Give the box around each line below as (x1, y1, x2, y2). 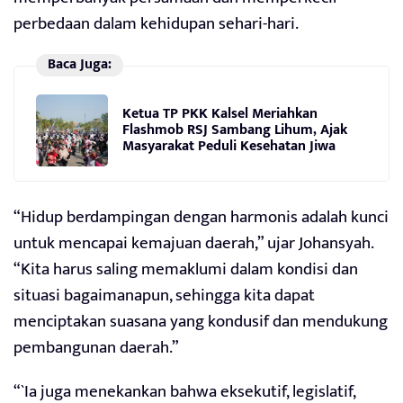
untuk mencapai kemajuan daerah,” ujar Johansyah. (13, 229, 373, 258)
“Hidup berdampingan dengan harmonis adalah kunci (13, 203, 389, 232)
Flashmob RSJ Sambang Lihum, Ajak (122, 117, 347, 142)
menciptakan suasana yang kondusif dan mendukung (13, 308, 388, 336)
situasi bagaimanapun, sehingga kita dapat (13, 282, 315, 310)
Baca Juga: (47, 52, 112, 77)
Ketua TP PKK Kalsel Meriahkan (122, 101, 318, 126)
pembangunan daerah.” (13, 334, 179, 363)
